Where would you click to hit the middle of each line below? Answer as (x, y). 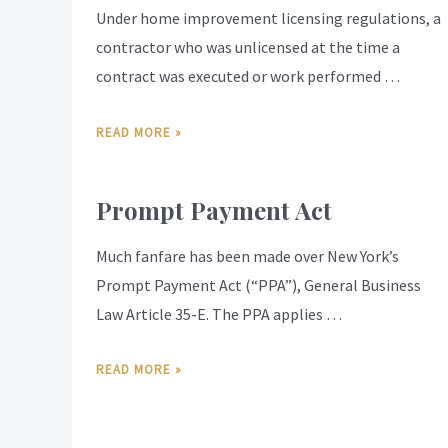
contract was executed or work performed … (248, 76)
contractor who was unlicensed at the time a (248, 47)
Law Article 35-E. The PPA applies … (219, 313)
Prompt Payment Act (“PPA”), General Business (258, 284)
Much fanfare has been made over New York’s (247, 255)
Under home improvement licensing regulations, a (268, 18)
